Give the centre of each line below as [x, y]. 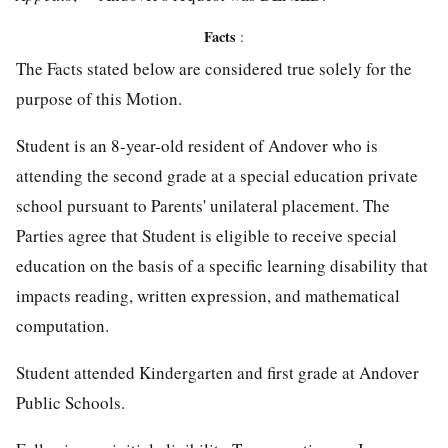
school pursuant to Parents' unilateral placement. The [203, 206]
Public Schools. [70, 403]
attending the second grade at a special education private [217, 176]
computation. [62, 326]
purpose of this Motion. [99, 99]
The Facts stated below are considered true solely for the [214, 69]
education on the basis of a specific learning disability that [222, 266]
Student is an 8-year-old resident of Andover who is [197, 146]
